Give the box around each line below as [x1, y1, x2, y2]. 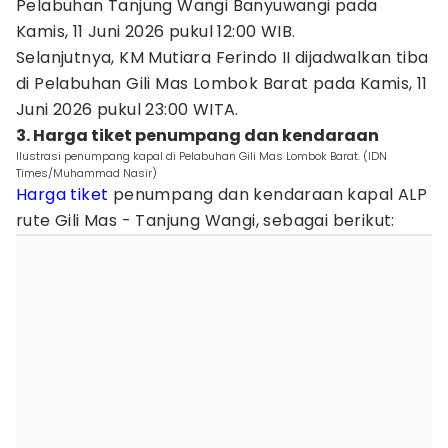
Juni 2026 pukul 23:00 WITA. [16, 98, 239, 121]
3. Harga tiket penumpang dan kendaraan [16, 124, 379, 147]
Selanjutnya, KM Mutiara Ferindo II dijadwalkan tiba [16, 46, 429, 69]
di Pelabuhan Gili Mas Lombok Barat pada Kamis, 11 [16, 72, 428, 95]
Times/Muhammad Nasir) [16, 165, 157, 181]
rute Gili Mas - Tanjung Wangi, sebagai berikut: [16, 209, 395, 232]
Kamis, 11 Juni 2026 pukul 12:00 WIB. [16, 20, 296, 43]
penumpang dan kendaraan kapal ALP [108, 183, 428, 206]
